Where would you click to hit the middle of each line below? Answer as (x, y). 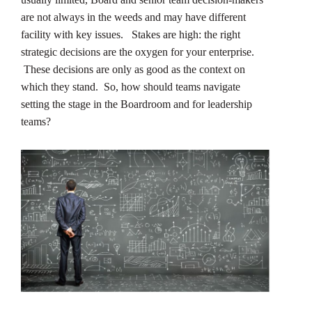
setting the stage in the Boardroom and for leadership (136, 104)
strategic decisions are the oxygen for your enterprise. (138, 52)
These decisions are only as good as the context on (133, 69)
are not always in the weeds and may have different (133, 17)
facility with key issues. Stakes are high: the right (131, 34)
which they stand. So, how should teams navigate (131, 86)
